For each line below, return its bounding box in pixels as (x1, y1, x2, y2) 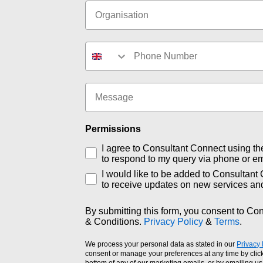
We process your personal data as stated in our (85, 240, 237, 248)
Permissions (85, 123, 141, 134)
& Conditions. (85, 216, 144, 227)
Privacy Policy (144, 216, 204, 227)
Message (85, 82, 125, 92)
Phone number (85, 41, 151, 51)
